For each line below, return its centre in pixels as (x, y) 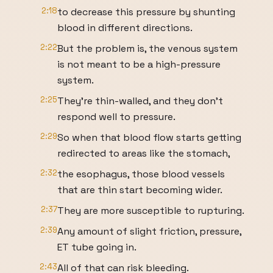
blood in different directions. (125, 28)
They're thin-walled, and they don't (140, 101)
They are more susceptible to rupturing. (151, 211)
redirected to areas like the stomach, (144, 153)
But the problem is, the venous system (147, 48)
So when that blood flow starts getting (149, 137)
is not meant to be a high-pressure (139, 64)
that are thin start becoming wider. (140, 190)
